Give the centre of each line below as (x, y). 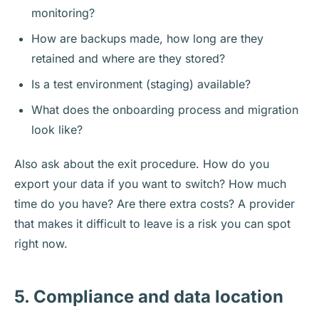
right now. (41, 243)
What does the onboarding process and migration (165, 109)
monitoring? (63, 12)
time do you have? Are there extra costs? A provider (155, 203)
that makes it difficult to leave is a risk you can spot (152, 223)
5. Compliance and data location (149, 296)
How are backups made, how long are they (147, 38)
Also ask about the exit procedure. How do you (142, 163)
